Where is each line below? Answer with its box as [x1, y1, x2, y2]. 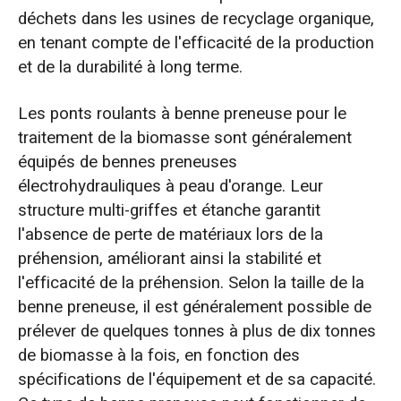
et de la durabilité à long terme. [17, 55, 243, 81]
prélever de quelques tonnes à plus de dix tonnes [17, 319, 376, 345]
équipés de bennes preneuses [17, 149, 237, 175]
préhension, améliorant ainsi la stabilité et [17, 246, 321, 272]
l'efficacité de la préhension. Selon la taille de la [17, 270, 364, 296]
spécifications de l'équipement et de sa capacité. [17, 367, 376, 393]
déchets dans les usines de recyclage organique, [17, 6, 374, 32]
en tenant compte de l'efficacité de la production [17, 30, 374, 56]
